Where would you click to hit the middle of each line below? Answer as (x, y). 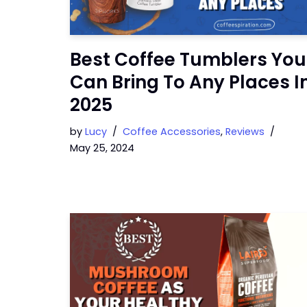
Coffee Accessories (172, 132)
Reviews (245, 132)
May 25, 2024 (102, 148)
